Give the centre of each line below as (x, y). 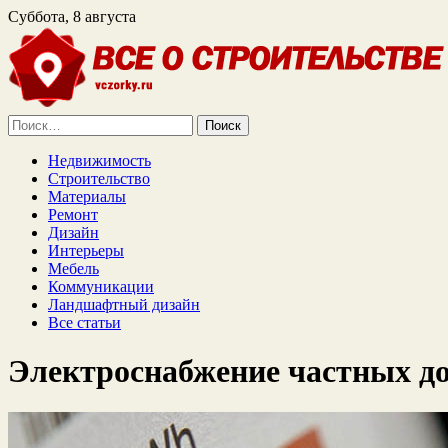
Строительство (99, 178)
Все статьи (84, 322)
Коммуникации (101, 286)
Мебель (73, 268)
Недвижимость (99, 160)
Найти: (31, 122)
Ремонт (73, 214)
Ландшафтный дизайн (124, 304)
